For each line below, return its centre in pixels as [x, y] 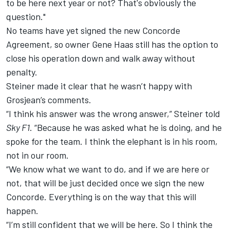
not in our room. [37, 155]
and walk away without [149, 58]
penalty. [22, 72]
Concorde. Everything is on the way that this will [101, 196]
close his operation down [55, 58]
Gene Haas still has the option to [155, 44]
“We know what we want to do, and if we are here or [108, 169]
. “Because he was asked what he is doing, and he [126, 127]
